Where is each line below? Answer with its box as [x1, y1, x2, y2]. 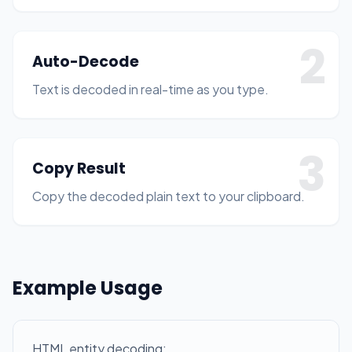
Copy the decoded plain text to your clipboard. [32, 188, 305, 204]
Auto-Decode [32, 51, 139, 72]
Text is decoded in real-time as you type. [32, 81, 269, 97]
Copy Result [32, 158, 126, 179]
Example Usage [13, 275, 163, 301]
